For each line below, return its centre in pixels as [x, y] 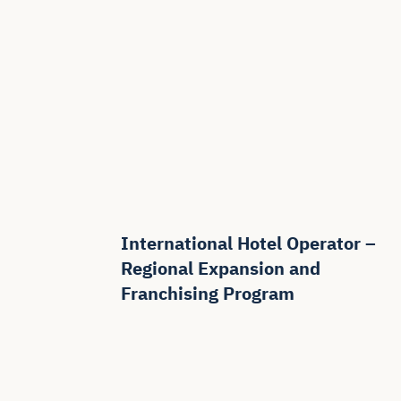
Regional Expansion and [221, 269]
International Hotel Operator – [249, 244]
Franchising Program [208, 294]
